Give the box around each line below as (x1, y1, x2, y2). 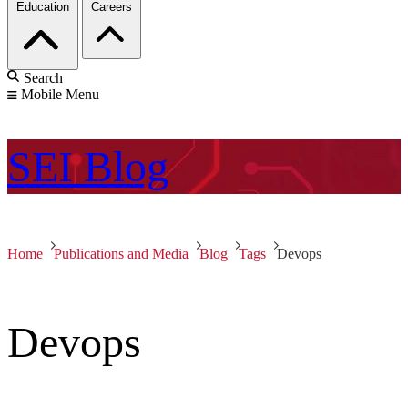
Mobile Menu (21, 87, 99, 103)
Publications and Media (54, 246, 189, 262)
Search (24, 70, 63, 87)
